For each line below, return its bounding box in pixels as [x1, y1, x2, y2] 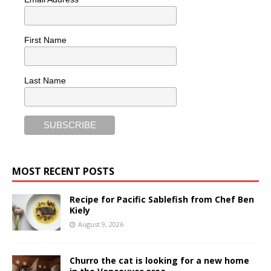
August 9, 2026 [78, 220, 123, 229]
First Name [24, 34, 67, 45]
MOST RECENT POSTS [12, 165, 114, 178]
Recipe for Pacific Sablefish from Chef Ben [70, 194, 254, 206]
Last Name [24, 75, 66, 85]
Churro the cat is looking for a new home [70, 255, 249, 267]
